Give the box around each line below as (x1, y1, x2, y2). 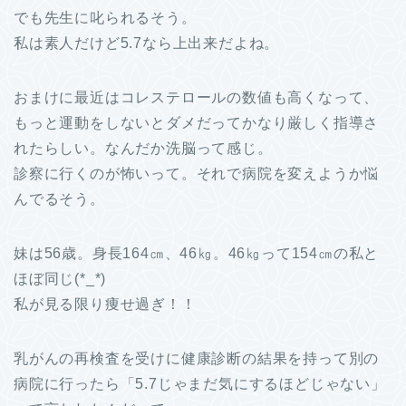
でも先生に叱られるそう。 (14, 10, 197, 26)
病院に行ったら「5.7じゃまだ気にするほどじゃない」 (14, 376, 386, 392)
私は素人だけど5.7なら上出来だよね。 (14, 35, 280, 52)
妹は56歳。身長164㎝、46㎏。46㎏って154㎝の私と (14, 246, 380, 262)
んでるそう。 (14, 191, 105, 208)
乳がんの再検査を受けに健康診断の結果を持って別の (14, 351, 380, 367)
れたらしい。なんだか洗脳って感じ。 (14, 140, 273, 157)
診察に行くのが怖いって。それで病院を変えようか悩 (14, 166, 380, 182)
